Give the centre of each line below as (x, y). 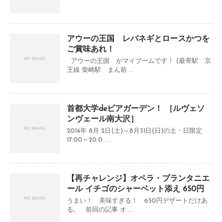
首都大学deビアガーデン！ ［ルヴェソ (136, 109)
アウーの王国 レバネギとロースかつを (138, 39)
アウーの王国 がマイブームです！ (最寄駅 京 (139, 61)
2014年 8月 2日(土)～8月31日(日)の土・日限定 (135, 131)
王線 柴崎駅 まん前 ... (100, 70)
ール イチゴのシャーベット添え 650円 (136, 190)
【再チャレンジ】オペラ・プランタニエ (138, 179)
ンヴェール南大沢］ (103, 120)
